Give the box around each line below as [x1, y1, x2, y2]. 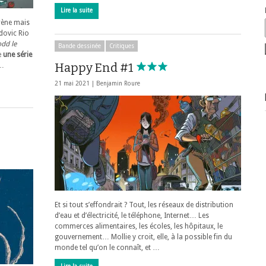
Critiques [109, 43, 134, 49]
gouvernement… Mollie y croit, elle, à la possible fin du [55, 233, 232, 241]
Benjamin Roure [96, 80, 140, 87]
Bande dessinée [58, 43, 101, 49]
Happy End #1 [55, 61, 136, 75]
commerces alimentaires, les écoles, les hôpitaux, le [55, 222, 223, 230]
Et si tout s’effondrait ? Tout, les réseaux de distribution [55, 201, 233, 209]
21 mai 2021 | [55, 80, 96, 87]
